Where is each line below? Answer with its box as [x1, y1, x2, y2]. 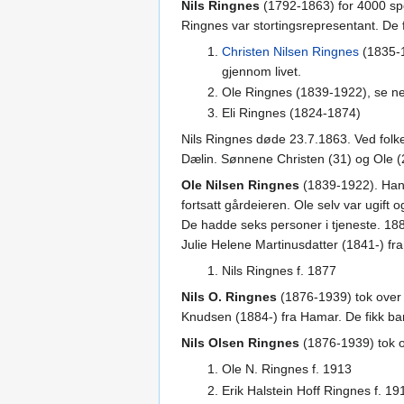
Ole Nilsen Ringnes [181, 178, 299, 193]
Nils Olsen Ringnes [181, 335, 299, 351]
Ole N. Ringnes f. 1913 [221, 362, 352, 377]
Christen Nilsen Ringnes [221, 43, 359, 59]
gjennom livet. [221, 63, 301, 78]
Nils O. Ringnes [181, 289, 277, 305]
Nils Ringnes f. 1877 [221, 263, 336, 279]
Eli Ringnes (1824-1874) [221, 106, 361, 121]
